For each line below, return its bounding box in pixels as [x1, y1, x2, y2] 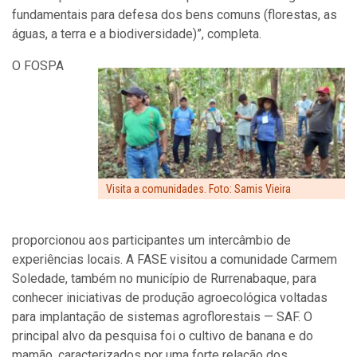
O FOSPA [12, 57, 64, 73]
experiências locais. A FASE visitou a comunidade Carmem [12, 252, 337, 268]
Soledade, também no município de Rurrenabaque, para [12, 271, 316, 287]
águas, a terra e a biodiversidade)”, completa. [12, 25, 261, 41]
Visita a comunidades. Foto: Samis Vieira [106, 182, 291, 196]
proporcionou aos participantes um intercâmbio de [12, 233, 291, 249]
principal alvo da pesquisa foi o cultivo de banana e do [12, 328, 313, 344]
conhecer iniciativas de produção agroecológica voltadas [12, 290, 328, 306]
